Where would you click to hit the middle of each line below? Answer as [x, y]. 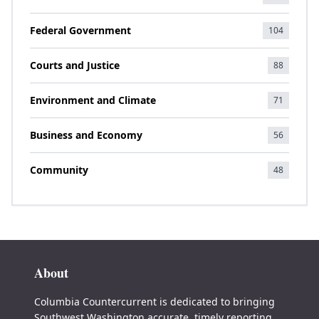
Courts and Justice [75, 65]
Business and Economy [86, 135]
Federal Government [80, 30]
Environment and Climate [93, 100]
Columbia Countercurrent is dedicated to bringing [155, 302]
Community [59, 170]
